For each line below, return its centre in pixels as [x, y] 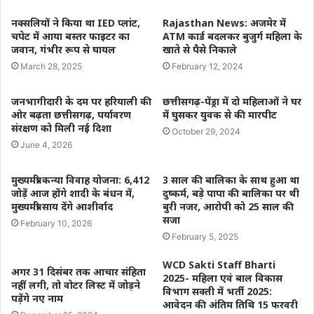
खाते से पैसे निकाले [200, 49]
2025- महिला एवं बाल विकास [223, 278]
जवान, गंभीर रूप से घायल [63, 49]
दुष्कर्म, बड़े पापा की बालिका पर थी [231, 193]
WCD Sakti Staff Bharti [219, 264]
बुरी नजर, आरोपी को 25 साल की [228, 206]
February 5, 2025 [205, 236]
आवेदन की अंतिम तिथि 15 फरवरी [230, 304]
